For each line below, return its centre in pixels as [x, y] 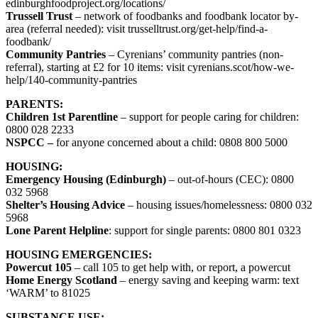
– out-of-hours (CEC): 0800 [231, 180]
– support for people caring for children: [210, 117]
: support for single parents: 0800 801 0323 [205, 231]
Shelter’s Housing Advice [67, 205]
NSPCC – [31, 143]
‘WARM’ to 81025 [48, 293]
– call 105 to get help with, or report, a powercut [182, 268]
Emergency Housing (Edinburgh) [87, 180]
